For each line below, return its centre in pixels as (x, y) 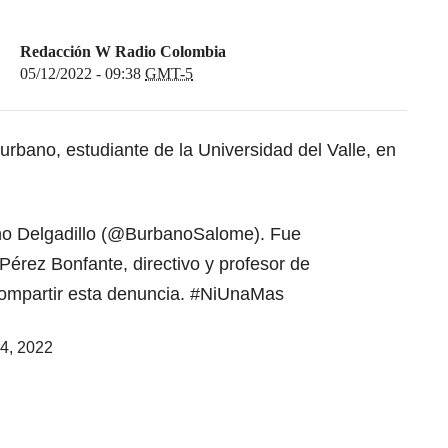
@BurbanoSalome (180, 234)
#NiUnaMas (237, 294)
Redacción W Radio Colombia (123, 52)
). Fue (277, 234)
